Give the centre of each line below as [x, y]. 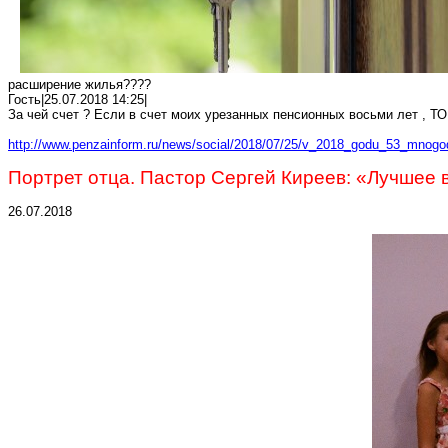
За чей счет [43, 114]
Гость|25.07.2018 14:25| [77, 99]
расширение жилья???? [79, 84]
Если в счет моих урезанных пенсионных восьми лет [254, 114]
